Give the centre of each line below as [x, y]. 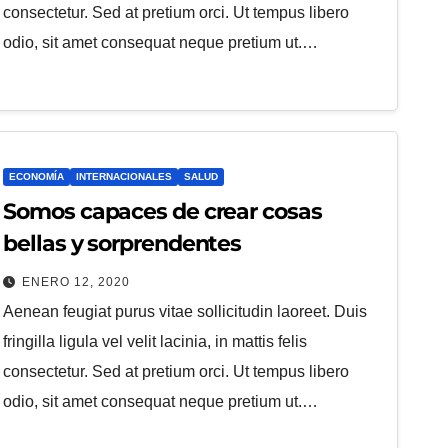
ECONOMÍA [37, 176]
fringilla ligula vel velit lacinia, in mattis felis [155, 341]
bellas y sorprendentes [122, 243]
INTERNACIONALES [124, 176]
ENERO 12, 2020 [76, 282]
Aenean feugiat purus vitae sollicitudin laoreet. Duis [185, 311]
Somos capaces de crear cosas [162, 211]
